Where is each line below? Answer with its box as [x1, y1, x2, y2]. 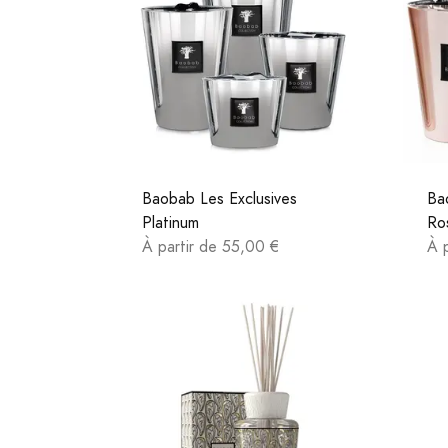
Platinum [142, 211, 199, 234]
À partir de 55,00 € [142, 235, 279, 258]
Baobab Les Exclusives [142, 187, 297, 210]
